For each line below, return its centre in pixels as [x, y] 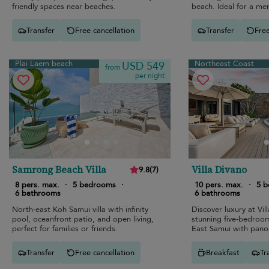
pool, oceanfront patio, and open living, [83, 219]
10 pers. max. [219, 185]
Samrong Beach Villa [59, 170]
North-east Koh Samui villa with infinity [80, 210]
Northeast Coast [224, 64]
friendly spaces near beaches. [64, 7]
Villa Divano [219, 170]
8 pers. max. [37, 185]
